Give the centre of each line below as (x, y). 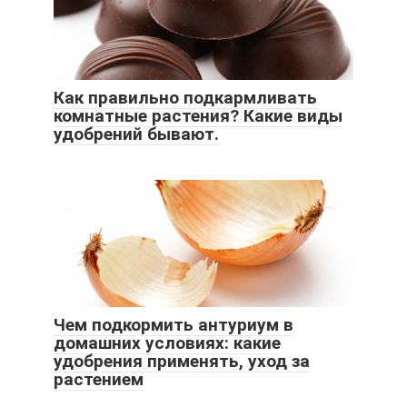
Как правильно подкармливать (185, 98)
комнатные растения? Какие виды (198, 116)
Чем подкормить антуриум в (174, 325)
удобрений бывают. (136, 134)
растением (99, 380)
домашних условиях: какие (167, 343)
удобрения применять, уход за (182, 362)
